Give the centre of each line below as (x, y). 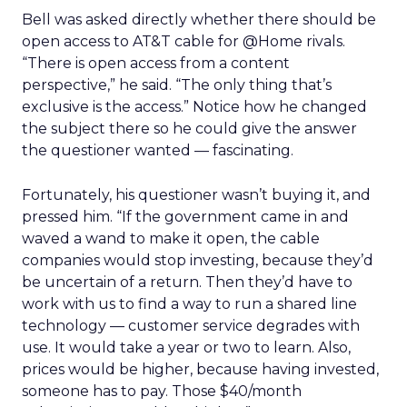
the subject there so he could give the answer (189, 129)
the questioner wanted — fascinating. (158, 150)
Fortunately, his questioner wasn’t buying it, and (196, 195)
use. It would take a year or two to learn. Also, (186, 347)
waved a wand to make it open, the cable (171, 238)
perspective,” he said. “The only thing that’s (177, 85)
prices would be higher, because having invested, (200, 369)
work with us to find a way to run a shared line (189, 304)
